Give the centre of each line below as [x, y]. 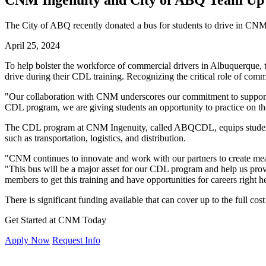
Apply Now [27, 240]
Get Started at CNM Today [56, 220]
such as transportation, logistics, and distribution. [95, 138]
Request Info [76, 240]
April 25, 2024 [32, 45]
